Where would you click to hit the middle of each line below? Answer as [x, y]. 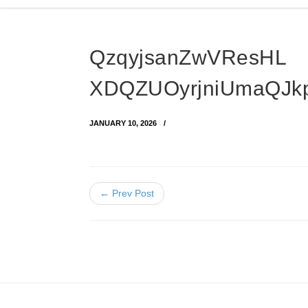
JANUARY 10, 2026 [123, 123]
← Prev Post [127, 193]
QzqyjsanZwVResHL [188, 57]
